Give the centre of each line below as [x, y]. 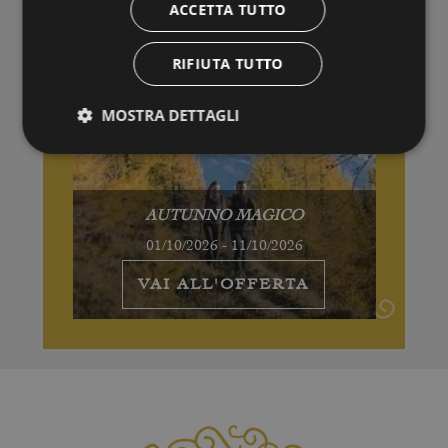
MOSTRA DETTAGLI [170, 115]
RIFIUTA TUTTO [227, 63]
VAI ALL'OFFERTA [224, 283]
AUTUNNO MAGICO [223, 214]
